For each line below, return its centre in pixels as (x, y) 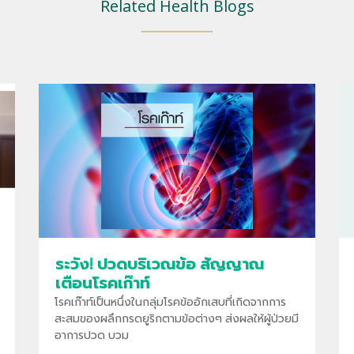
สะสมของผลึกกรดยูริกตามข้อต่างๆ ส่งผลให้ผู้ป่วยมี (176, 318)
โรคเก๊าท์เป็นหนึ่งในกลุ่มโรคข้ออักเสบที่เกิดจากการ (170, 301)
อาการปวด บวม (91, 334)
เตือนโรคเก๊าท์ (102, 282)
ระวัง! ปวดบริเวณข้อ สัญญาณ (159, 263)
